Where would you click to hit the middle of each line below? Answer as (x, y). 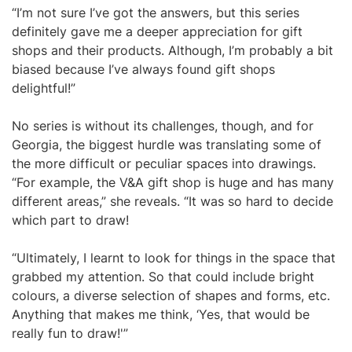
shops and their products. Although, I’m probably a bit (172, 50)
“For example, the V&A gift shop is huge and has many (173, 182)
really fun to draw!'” (70, 333)
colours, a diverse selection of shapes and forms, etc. (171, 295)
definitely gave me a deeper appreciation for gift (157, 31)
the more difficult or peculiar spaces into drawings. (164, 163)
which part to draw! (70, 220)
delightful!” (44, 88)
